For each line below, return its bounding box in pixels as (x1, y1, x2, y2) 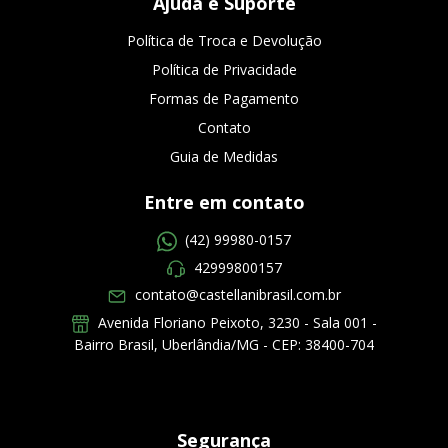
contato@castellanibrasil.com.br (134, 285, 341, 305)
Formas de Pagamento (149, 89, 299, 109)
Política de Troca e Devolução (126, 31, 322, 51)
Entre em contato (143, 190, 305, 215)
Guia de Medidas (170, 147, 278, 167)
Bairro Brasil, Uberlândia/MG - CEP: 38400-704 (73, 335, 374, 355)
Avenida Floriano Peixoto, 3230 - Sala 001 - (94, 312, 378, 332)
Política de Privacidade (151, 60, 297, 80)
